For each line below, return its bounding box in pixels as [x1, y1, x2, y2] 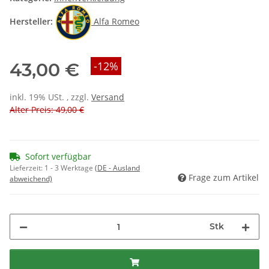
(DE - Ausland [95, 163, 140, 174]
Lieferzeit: [10, 163, 44, 174]
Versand [91, 91, 124, 103]
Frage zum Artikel [189, 172, 259, 184]
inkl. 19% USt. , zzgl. [10, 91, 91, 103]
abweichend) [10, 174, 52, 184]
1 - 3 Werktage [44, 163, 95, 174]
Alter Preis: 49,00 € [10, 104, 84, 116]
